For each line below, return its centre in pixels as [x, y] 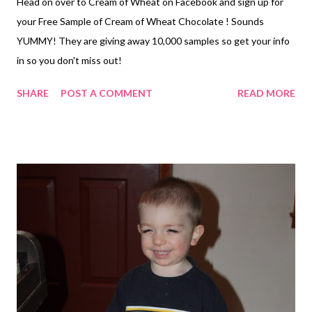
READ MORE [266, 93]
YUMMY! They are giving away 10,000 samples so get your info [153, 41]
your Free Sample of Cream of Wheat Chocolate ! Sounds [140, 22]
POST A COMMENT [107, 93]
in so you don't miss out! [69, 61]
